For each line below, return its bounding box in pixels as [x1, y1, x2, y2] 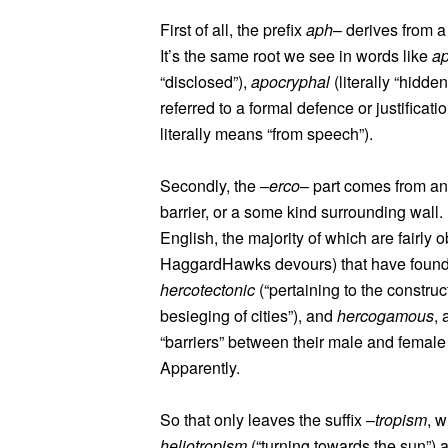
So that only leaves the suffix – [160, 408, 375, 431]
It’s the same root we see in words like [160, 44, 432, 67]
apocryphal [251, 70, 330, 93]
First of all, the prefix [160, 18, 306, 41]
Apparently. [160, 356, 240, 379]
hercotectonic [160, 278, 255, 301]
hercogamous [337, 304, 434, 327]
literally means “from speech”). [160, 122, 373, 145]
